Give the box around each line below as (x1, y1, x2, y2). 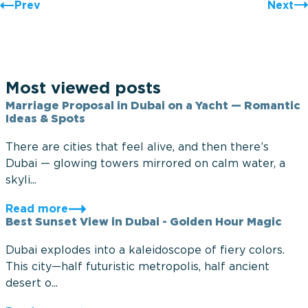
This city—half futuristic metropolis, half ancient (5, 262, 269, 272)
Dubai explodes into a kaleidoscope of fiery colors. (5, 245, 285, 256)
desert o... (5, 278, 58, 289)
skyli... (5, 175, 36, 186)
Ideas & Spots (5, 114, 85, 124)
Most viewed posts (5, 81, 161, 96)
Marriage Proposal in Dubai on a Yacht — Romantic (5, 101, 300, 111)
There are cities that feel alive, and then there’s (5, 142, 269, 153)
